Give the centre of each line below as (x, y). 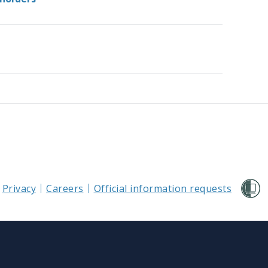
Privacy (19, 189)
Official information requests (162, 189)
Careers (65, 189)
